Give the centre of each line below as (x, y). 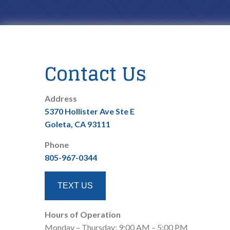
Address (61, 98)
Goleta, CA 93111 (78, 124)
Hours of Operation (83, 214)
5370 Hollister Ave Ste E (90, 111)
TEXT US (75, 186)
